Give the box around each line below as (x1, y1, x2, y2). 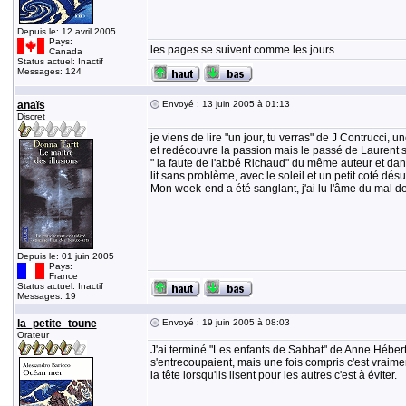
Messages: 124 (16, 66, 82, 76)
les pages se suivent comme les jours (150, 43, 334, 56)
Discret (16, 111, 45, 121)
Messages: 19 (16, 291, 76, 301)
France (48, 271, 78, 281)
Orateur (16, 330, 49, 340)
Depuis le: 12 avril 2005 (16, 26, 116, 36)
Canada (48, 46, 82, 56)
